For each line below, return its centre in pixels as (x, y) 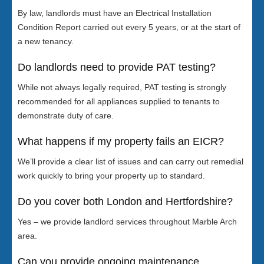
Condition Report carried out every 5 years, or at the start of (129, 27)
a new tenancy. (46, 42)
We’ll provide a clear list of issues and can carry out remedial (131, 162)
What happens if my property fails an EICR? (121, 142)
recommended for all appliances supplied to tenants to (119, 102)
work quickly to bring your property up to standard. (111, 176)
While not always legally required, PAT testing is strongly (122, 88)
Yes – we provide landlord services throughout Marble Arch (127, 222)
